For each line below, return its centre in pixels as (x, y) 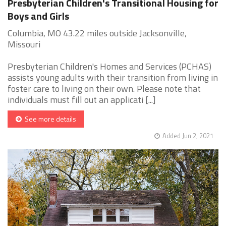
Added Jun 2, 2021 (188, 136)
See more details (49, 119)
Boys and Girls (38, 16)
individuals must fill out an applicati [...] (82, 100)
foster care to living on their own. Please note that (104, 89)
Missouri (24, 44)
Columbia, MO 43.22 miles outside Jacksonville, (97, 33)
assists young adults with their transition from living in (113, 78)
